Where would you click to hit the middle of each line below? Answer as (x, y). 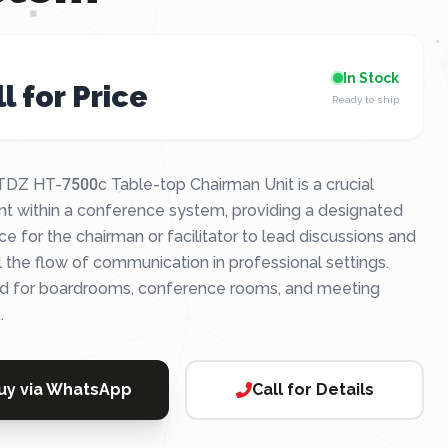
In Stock (370, 77)
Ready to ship (365, 99)
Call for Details (312, 389)
